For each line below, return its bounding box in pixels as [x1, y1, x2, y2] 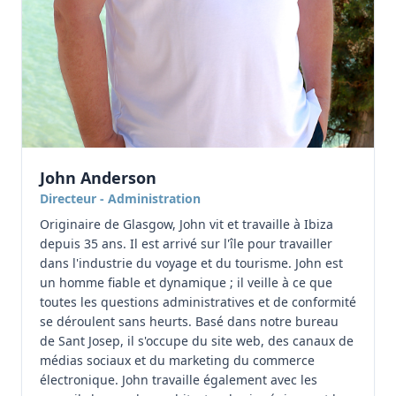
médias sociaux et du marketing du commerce [40, 352, 315, 369]
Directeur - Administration [40, 190, 201, 207]
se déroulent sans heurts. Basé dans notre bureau [40, 313, 339, 330]
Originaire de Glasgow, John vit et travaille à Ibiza [40, 216, 333, 232]
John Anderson [40, 167, 156, 188]
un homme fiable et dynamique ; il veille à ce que [40, 274, 332, 291]
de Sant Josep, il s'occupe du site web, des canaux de [40, 332, 354, 349]
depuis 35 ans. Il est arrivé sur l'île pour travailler [40, 235, 332, 252]
